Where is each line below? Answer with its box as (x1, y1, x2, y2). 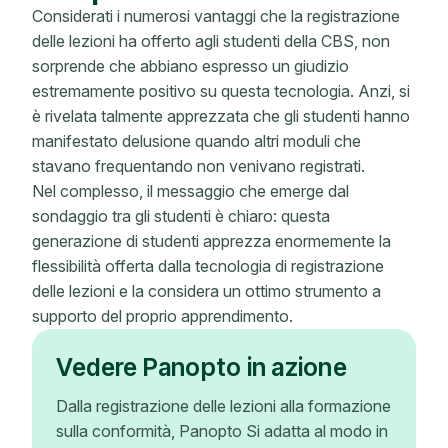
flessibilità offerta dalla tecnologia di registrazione (32, 256, 384, 276)
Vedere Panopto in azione (56, 352, 347, 382)
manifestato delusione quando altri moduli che (32, 131, 361, 151)
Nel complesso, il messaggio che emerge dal (32, 181, 349, 201)
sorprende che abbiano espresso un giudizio (32, 56, 349, 76)
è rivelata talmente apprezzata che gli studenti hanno (32, 106, 410, 126)
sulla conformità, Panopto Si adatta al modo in (56, 421, 388, 441)
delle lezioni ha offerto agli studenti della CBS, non (32, 31, 390, 51)
